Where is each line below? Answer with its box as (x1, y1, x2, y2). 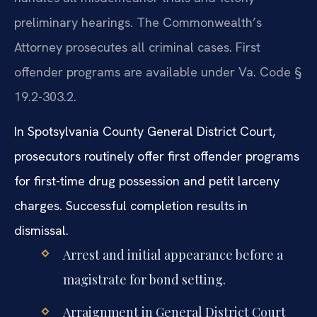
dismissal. (14, 222, 69, 239)
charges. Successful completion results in (14, 197, 248, 214)
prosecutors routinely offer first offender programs (14, 148, 299, 165)
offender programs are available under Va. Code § (14, 63, 301, 80)
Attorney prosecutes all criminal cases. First (14, 38, 260, 55)
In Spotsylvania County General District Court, (14, 123, 275, 140)
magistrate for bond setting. (62, 271, 226, 289)
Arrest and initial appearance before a (62, 246, 283, 264)
